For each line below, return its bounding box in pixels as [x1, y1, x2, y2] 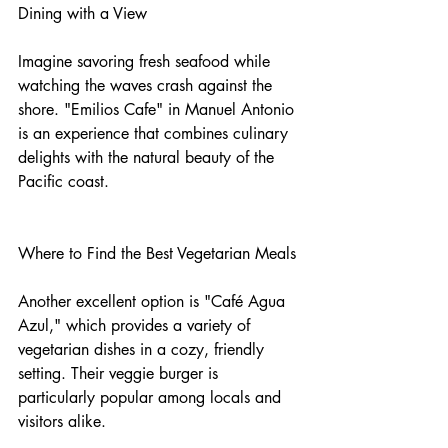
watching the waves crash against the [18, 75, 277, 97]
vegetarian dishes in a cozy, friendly [18, 339, 269, 361]
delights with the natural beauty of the [18, 147, 279, 169]
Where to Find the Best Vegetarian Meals [18, 243, 296, 265]
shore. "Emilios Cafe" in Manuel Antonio [18, 99, 299, 121]
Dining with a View [18, 3, 147, 25]
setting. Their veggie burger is [18, 363, 223, 385]
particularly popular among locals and [18, 387, 286, 409]
